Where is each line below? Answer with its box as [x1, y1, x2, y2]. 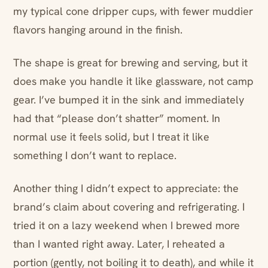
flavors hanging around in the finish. [13, 23, 182, 37]
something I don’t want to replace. [13, 148, 176, 163]
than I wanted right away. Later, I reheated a [13, 237, 225, 251]
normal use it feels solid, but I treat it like [13, 130, 209, 144]
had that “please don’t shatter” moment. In [13, 111, 220, 126]
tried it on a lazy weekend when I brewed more [13, 218, 240, 233]
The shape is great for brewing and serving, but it [13, 56, 248, 70]
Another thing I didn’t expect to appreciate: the [13, 181, 239, 196]
